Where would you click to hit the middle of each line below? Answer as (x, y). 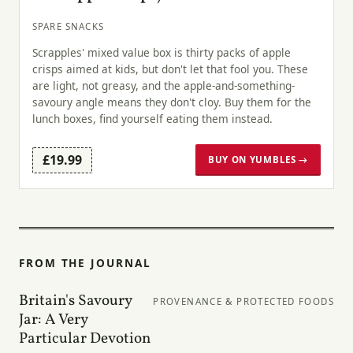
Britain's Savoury (75, 301)
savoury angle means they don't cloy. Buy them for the (172, 102)
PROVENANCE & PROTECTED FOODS (243, 302)
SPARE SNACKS (68, 26)
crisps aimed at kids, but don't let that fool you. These (170, 69)
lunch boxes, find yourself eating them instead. (152, 119)
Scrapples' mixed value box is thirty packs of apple (162, 53)
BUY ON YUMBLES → (258, 160)
